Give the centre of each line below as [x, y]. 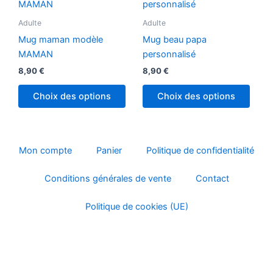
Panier [109, 151]
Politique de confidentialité [200, 151]
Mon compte [45, 151]
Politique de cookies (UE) [136, 207]
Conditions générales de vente [108, 179]
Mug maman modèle [61, 39]
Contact [212, 179]
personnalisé [169, 54]
